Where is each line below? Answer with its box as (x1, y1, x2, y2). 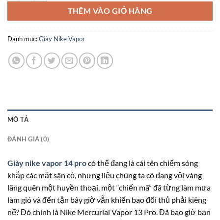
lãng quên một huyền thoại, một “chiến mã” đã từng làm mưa (7, 183, 211, 192)
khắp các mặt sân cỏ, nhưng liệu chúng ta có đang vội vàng (7, 170, 202, 180)
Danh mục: (7, 35, 39, 43)
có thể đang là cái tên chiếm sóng (86, 158, 198, 168)
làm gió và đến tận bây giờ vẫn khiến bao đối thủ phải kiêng (7, 195, 206, 205)
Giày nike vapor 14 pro (7, 158, 86, 168)
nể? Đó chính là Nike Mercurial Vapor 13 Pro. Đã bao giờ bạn (7, 207, 211, 217)
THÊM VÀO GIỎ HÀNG (67, 6, 153, 16)
